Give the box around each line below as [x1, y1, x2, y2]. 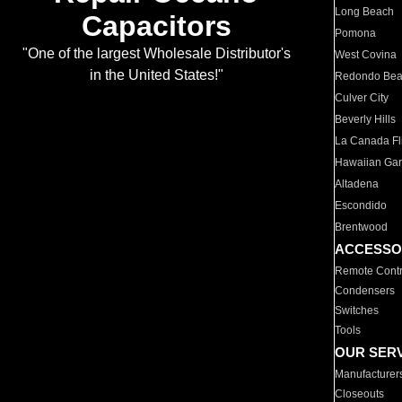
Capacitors [81, 10, 232, 43]
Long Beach [335, 5, 395, 18]
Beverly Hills [335, 113, 397, 126]
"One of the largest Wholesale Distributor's [22, 46, 291, 62]
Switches [335, 304, 380, 317]
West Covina [335, 48, 398, 61]
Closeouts [335, 388, 385, 400]
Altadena [335, 178, 380, 190]
